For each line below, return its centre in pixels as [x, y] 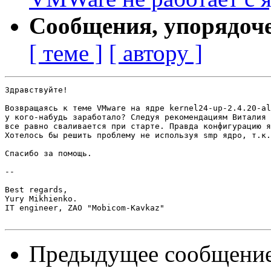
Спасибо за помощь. [48, 154]
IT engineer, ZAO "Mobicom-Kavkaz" [85, 208]
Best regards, [36, 190]
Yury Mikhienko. [41, 199]
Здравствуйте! [36, 90]
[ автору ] [156, 53]
